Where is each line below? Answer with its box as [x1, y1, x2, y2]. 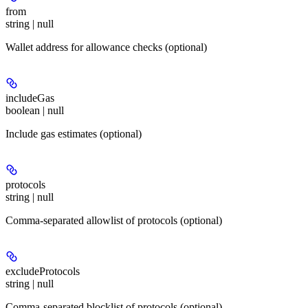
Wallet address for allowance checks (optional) [5, 41, 207, 54]
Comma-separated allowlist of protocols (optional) [5, 214, 222, 227]
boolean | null [5, 104, 64, 117]
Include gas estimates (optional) [5, 128, 142, 140]
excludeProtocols [5, 265, 80, 278]
